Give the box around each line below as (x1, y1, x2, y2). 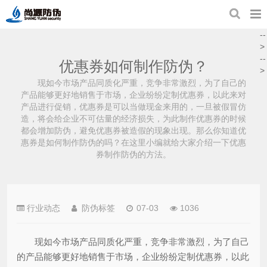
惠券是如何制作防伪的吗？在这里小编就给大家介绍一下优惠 (21, 138, 246, 147)
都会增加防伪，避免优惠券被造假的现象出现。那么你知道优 (21, 126, 246, 135)
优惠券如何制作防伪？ (59, 58, 208, 74)
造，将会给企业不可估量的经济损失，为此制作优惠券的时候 (21, 114, 246, 123)
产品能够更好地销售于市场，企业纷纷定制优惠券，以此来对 (21, 90, 246, 100)
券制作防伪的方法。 (96, 150, 171, 159)
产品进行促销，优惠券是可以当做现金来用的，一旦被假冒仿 (21, 102, 246, 111)
